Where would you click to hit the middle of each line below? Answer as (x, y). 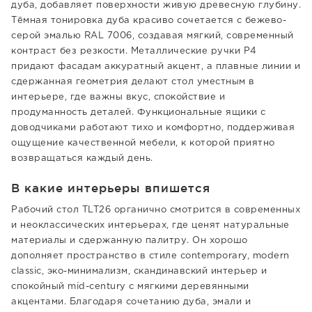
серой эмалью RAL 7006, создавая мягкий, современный (153, 36)
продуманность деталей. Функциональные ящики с (139, 112)
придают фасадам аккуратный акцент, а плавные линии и (156, 67)
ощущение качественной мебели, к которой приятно (143, 143)
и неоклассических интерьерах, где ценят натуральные (150, 225)
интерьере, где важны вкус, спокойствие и (118, 97)
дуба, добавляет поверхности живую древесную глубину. (156, 5)
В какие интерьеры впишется (111, 188)
